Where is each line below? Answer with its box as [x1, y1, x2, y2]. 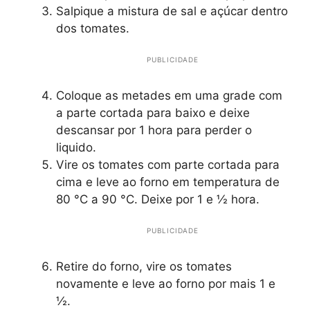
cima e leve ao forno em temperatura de [56, 175, 280, 190]
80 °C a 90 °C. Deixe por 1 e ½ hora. [56, 192, 259, 207]
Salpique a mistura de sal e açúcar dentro [56, 4, 288, 19]
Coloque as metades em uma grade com [56, 89, 282, 103]
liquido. [56, 140, 96, 155]
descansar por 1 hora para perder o [56, 123, 252, 138]
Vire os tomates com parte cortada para [56, 158, 280, 172]
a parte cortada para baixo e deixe [56, 106, 250, 120]
